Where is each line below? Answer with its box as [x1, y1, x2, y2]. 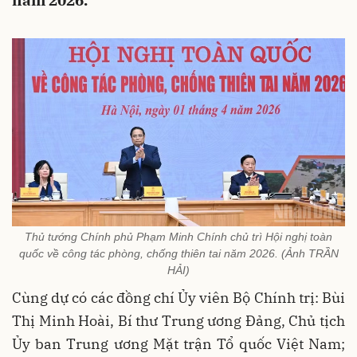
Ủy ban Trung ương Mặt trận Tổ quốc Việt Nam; [12, 335, 345, 353]
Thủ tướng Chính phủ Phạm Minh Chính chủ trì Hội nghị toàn [25, 230, 332, 243]
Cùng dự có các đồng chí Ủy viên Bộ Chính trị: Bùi [12, 288, 345, 307]
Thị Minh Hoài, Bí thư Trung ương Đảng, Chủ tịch [12, 312, 345, 330]
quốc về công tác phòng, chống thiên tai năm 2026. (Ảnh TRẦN [18, 247, 339, 260]
